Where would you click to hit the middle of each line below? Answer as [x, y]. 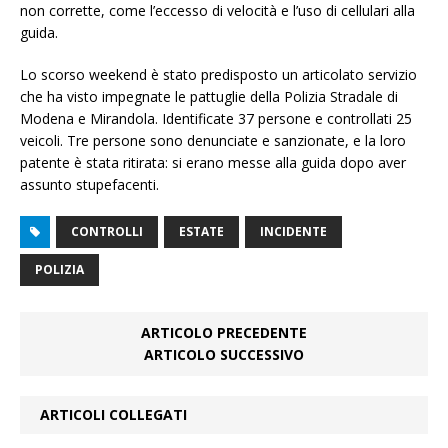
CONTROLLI [107, 232]
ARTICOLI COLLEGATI [113, 415]
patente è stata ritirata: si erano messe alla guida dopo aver [213, 163]
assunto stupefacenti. [89, 185]
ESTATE [201, 232]
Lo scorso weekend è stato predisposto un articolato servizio [218, 75]
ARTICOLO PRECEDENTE [224, 333]
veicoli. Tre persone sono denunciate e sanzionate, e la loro [213, 141]
